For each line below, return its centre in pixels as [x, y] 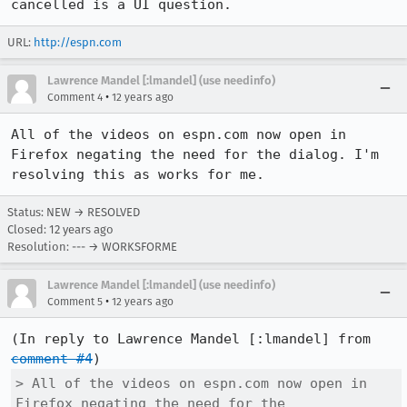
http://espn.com [78, 42]
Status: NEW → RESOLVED [74, 212]
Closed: [28, 229]
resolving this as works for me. [138, 174]
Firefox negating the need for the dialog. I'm [195, 154]
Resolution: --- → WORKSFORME [92, 247]
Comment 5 [75, 302]
